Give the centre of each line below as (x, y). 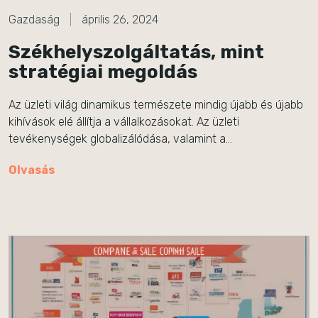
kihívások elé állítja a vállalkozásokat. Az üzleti (124, 122)
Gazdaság (34, 20)
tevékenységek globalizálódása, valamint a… (120, 139)
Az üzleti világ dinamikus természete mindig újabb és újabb (156, 105)
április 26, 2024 (120, 20)
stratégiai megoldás (103, 72)
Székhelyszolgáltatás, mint (136, 52)
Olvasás (32, 170)
